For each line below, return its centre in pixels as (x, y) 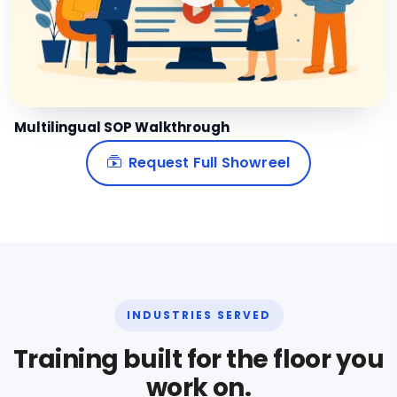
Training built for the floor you (198, 359)
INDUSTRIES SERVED (198, 315)
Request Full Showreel (210, 162)
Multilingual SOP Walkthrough (122, 127)
